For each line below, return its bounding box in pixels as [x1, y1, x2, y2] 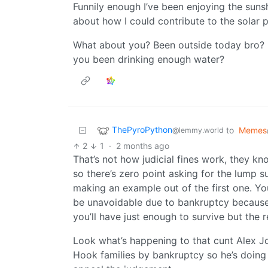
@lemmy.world [172, 126, 224, 135]
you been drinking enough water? [73, 53, 224, 66]
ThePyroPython [112, 124, 172, 135]
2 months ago [115, 141, 169, 151]
